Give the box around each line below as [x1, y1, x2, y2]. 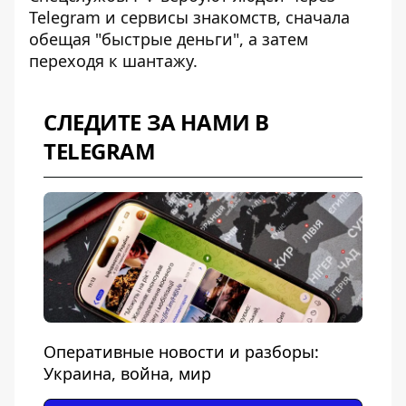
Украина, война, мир [43, 362, 211, 384]
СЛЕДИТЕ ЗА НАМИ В [43, 107, 269, 137]
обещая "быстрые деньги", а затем [29, 28, 308, 50]
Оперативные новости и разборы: [43, 341, 319, 362]
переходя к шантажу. [29, 50, 198, 72]
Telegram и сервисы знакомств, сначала [29, 6, 350, 28]
